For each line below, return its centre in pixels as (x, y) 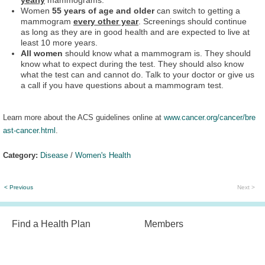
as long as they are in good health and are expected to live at (135, 32)
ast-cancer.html (29, 130)
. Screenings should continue (193, 21)
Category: (20, 155)
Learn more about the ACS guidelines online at (83, 117)
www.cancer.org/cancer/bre (210, 117)
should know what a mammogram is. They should (157, 53)
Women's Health (103, 155)
